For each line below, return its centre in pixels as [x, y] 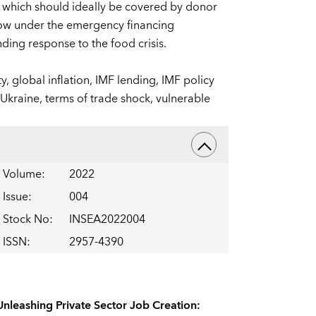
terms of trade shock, [100, 99]
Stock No [26, 220]
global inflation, [53, 81]
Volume [22, 175]
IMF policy [188, 81]
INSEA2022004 [107, 220]
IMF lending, [128, 81]
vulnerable [183, 99]
